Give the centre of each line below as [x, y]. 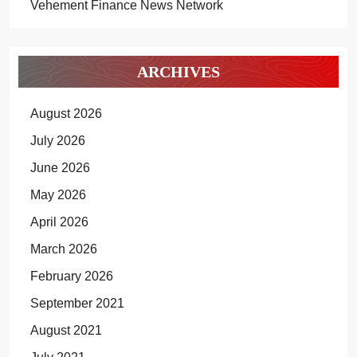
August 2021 [66, 330]
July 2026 [57, 141]
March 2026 [63, 249]
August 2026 [66, 114]
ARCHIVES [178, 72]
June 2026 [60, 168]
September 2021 [77, 303]
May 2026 [58, 195]
